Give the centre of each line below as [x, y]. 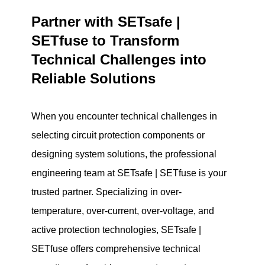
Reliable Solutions [94, 78]
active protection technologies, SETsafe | [117, 230]
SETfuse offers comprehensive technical [116, 248]
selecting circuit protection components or [118, 135]
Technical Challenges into [119, 59]
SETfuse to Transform [106, 40]
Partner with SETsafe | [106, 21]
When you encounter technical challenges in [125, 116]
